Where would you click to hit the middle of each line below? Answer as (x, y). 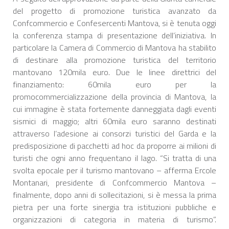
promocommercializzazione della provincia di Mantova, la (114, 96)
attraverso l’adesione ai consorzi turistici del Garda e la (114, 133)
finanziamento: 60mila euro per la (114, 84)
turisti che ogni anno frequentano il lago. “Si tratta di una (114, 158)
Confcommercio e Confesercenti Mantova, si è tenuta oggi (114, 23)
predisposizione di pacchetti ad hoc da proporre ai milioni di (114, 145)
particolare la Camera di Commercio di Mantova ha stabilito (114, 47)
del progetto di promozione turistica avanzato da (114, 10)
